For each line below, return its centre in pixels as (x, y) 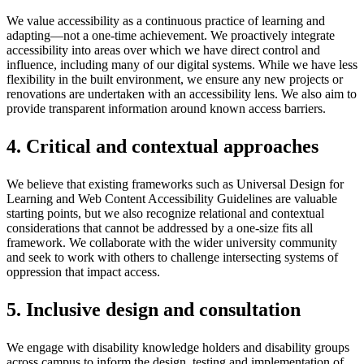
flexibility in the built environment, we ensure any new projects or (175, 80)
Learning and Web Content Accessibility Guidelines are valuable (172, 199)
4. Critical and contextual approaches (162, 147)
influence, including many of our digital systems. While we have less (182, 65)
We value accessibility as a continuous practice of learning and (166, 21)
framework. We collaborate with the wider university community (172, 243)
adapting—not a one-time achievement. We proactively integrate (171, 36)
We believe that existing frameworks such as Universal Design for (175, 184)
